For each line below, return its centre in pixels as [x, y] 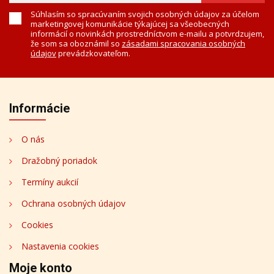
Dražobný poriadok [59, 161]
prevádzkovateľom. [93, 53]
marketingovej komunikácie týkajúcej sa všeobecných [130, 24]
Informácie [39, 108]
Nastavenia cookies [60, 246]
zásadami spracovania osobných [183, 43]
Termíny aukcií [50, 182]
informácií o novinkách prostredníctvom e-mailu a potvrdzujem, [147, 34]
